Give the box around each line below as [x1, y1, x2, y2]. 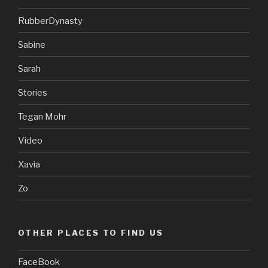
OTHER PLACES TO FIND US [18, 228, 164, 238]
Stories [18, 87, 47, 98]
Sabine [18, 39, 45, 50]
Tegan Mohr [18, 111, 66, 122]
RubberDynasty [18, 15, 83, 26]
